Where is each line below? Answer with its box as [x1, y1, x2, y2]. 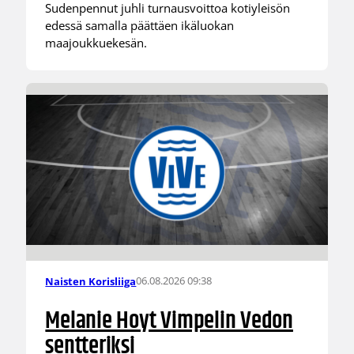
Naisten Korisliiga [45, 273, 137, 288]
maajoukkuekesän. [45, 35, 148, 51]
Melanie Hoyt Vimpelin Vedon [45, 303, 293, 341]
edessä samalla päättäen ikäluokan [45, 17, 235, 34]
